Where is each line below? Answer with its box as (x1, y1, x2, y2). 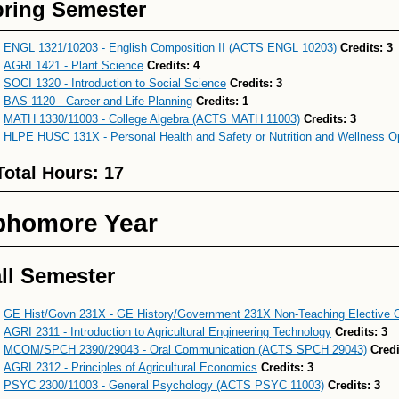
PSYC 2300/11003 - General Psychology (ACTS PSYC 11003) (4, 379, 324, 392)
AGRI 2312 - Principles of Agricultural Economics (4, 361, 257, 374)
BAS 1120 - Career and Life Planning (4, 94, 192, 108)
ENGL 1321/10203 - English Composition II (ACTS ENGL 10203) (4, 41, 337, 54)
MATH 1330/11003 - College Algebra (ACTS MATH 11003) (4, 112, 300, 126)
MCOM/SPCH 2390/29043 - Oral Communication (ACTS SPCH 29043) (4, 343, 367, 356)
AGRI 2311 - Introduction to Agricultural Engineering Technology (4, 325, 331, 338)
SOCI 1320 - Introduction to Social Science (4, 77, 226, 90)
